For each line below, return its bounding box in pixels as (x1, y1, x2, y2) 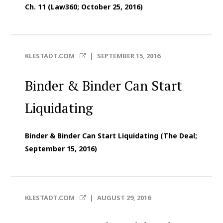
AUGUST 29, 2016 (97, 193, 151, 202)
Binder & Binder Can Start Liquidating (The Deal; (25, 130, 198, 140)
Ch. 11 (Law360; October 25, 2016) (25, 1, 143, 11)
